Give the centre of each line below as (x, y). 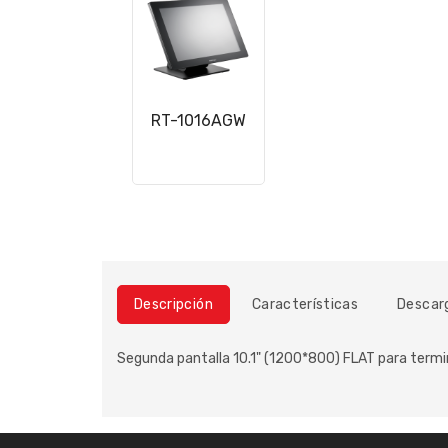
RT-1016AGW (198, 120)
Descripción (173, 304)
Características (305, 304)
